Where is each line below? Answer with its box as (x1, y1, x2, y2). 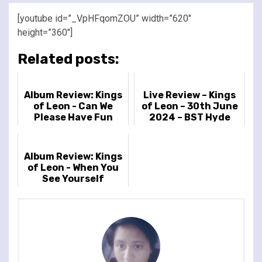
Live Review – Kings (143, 89, 236, 101)
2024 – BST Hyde (149, 111, 230, 123)
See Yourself (42, 173, 104, 184)
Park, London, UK (149, 122, 230, 134)
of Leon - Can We (33, 100, 113, 112)
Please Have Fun (33, 111, 113, 123)
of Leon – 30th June (141, 100, 238, 112)
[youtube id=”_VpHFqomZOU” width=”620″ (18, 12, 191, 24)
